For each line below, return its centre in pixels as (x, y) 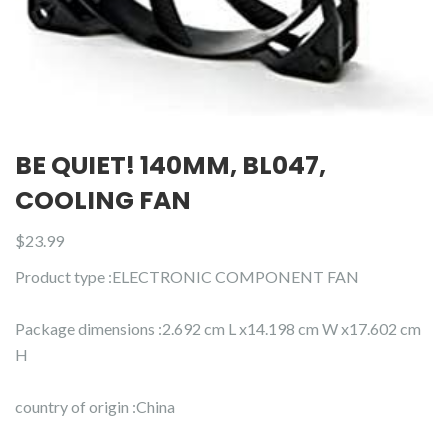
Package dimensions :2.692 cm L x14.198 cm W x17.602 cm (218, 328)
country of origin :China (95, 406)
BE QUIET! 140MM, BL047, (170, 165)
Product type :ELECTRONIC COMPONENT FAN (187, 276)
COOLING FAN (103, 200)
